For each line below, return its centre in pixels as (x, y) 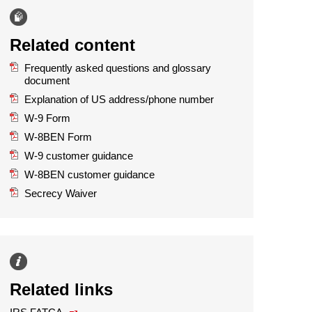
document (47, 80)
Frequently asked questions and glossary (117, 68)
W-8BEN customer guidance (89, 174)
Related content (72, 45)
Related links (61, 289)
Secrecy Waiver (60, 193)
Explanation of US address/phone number (119, 99)
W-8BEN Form (58, 137)
